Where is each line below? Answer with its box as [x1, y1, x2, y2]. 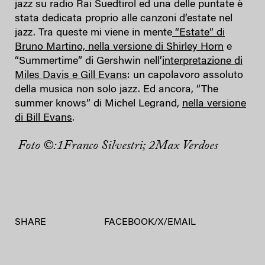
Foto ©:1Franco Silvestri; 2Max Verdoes [18, 139, 218, 153]
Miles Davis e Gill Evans [15, 70, 127, 81]
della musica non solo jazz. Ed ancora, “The [15, 84, 218, 95]
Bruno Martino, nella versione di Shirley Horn [15, 41, 224, 53]
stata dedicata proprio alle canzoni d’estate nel [15, 13, 232, 24]
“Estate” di [172, 27, 225, 38]
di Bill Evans [15, 112, 72, 124]
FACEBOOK [104, 217, 154, 227]
